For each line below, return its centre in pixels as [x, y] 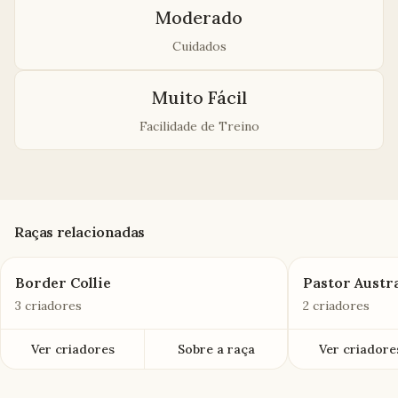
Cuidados [199, 46]
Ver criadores [72, 349]
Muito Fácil [199, 97]
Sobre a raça [216, 349]
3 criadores [48, 306]
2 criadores [337, 306]
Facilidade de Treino [199, 126]
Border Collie [63, 283]
